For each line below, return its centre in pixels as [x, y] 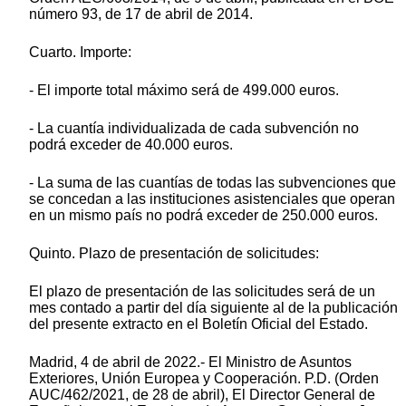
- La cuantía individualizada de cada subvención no [194, 128]
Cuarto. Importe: [80, 52]
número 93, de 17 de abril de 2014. [141, 14]
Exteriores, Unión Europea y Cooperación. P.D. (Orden [204, 378]
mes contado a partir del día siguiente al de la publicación [213, 307]
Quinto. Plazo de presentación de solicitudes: [174, 253]
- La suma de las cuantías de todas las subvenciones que [213, 182]
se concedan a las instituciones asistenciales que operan [212, 198]
